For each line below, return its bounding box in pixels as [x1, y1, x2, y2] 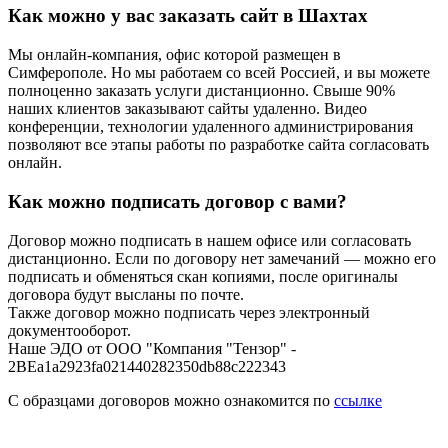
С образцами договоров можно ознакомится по [8, 391, 334, 409]
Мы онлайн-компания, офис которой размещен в [8, 46, 341, 64]
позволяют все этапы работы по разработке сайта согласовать [8, 136, 429, 154]
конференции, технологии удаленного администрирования [8, 118, 413, 136]
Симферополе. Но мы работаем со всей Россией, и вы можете [8, 64, 430, 82]
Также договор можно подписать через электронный [8, 303, 370, 321]
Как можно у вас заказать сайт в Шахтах [8, 5, 368, 27]
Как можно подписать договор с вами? [8, 190, 347, 212]
